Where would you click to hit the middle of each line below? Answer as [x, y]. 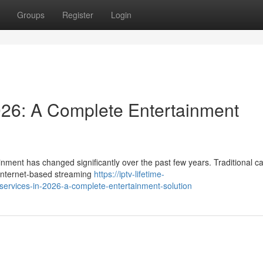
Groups [31, 15]
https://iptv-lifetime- [129, 174]
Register [78, 15]
